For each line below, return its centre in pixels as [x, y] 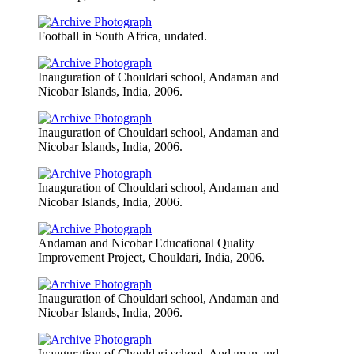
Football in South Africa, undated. [122, 36]
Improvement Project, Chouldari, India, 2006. [151, 257]
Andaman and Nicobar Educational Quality [146, 243]
